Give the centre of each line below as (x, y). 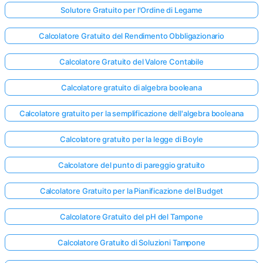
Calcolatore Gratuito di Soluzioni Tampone (131, 242)
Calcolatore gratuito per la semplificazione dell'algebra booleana (131, 113)
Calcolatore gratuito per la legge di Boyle (131, 139)
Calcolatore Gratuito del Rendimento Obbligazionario (131, 36)
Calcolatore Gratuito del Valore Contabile (131, 62)
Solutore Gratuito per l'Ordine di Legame (131, 10)
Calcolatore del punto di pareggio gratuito (131, 165)
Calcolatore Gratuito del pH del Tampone (131, 217)
